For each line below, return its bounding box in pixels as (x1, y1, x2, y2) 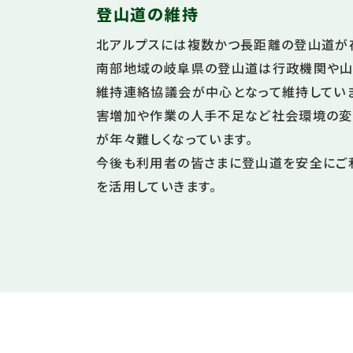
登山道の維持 (96, 2, 199, 26)
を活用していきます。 (96, 176, 217, 196)
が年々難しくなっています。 (96, 129, 254, 149)
